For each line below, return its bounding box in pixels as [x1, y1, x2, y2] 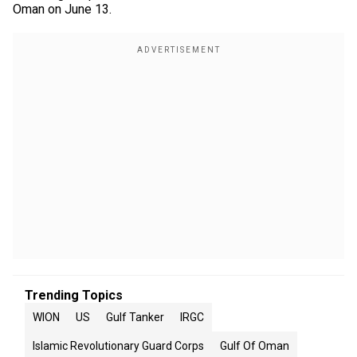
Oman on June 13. [13, 2, 112, 17]
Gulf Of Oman [220, 339, 289, 352]
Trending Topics [25, 288, 123, 303]
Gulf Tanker [106, 311, 164, 324]
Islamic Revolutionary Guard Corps [33, 339, 204, 352]
